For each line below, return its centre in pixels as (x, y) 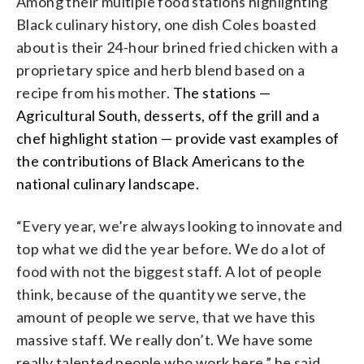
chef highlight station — (95, 138)
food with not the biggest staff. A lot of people (169, 271)
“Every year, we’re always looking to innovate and (180, 225)
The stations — (221, 92)
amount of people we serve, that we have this (166, 316)
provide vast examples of (256, 138)
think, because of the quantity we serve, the (162, 294)
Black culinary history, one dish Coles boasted (167, 24)
